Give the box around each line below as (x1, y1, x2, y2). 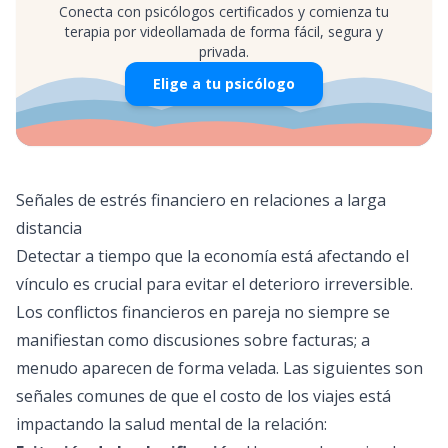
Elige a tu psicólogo (153, 74, 295, 93)
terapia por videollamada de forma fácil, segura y (65, 22, 383, 41)
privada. (199, 42, 249, 61)
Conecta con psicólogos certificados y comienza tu (59, 2, 389, 21)
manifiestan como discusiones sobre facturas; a (16, 329, 370, 351)
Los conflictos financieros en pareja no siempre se (16, 301, 390, 323)
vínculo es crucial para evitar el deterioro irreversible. (16, 273, 413, 295)
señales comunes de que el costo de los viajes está (16, 385, 391, 407)
